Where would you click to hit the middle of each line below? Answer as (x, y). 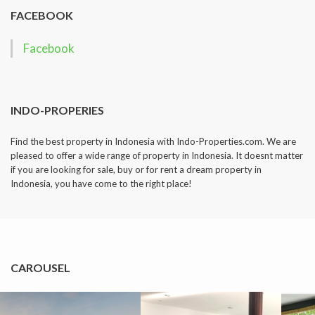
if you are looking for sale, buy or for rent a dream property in (136, 170)
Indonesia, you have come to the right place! (101, 184)
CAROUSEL (40, 268)
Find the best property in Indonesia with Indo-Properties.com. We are (153, 142)
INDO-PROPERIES (57, 110)
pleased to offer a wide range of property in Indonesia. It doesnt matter (157, 156)
